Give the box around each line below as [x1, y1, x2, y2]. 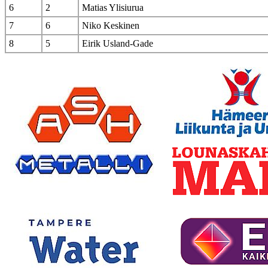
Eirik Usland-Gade [82, 38, 153, 49]
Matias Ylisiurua [82, 2, 144, 13]
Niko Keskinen [82, 20, 139, 31]
